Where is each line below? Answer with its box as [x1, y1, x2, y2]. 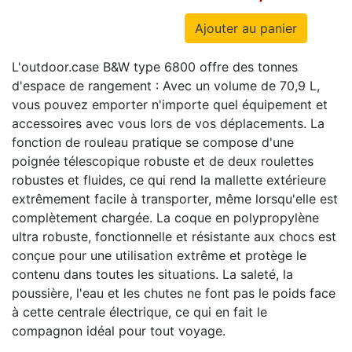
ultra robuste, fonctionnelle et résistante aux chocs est [12, 229, 336, 244]
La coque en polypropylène [156, 210, 319, 225]
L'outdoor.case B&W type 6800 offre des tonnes [12, 59, 298, 75]
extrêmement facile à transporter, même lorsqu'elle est [12, 191, 338, 207]
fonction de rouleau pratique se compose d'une [12, 134, 294, 150]
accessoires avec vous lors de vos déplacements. [12, 115, 310, 131]
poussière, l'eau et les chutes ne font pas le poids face [12, 285, 335, 301]
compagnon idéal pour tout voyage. [12, 323, 225, 339]
